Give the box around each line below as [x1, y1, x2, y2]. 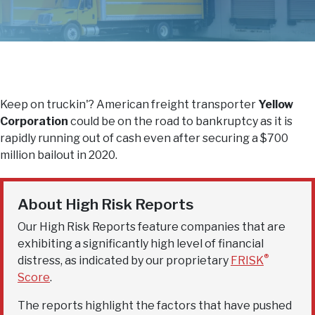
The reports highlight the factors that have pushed [18, 299, 292, 313]
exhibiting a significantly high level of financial [18, 237, 264, 251]
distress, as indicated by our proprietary [18, 254, 231, 268]
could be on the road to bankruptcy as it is [68, 115, 292, 129]
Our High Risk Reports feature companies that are [18, 220, 285, 234]
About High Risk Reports [18, 195, 194, 214]
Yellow [258, 98, 293, 112]
